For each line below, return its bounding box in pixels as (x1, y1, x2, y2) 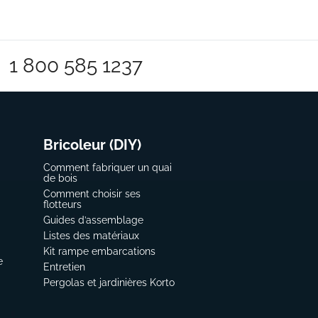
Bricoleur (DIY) (43, 136, 142, 154)
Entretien (43, 261, 86, 273)
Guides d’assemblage (43, 214, 144, 226)
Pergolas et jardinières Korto (43, 277, 175, 289)
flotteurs (43, 199, 82, 211)
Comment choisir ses (43, 188, 141, 200)
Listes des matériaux (43, 230, 140, 242)
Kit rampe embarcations (43, 246, 156, 258)
